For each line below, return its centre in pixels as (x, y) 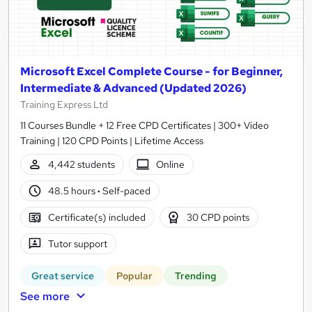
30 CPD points (218, 217)
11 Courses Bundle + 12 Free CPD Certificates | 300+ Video (145, 126)
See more (45, 297)
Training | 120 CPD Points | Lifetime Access (112, 141)
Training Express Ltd (64, 105)
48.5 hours (72, 190)
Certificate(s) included (96, 217)
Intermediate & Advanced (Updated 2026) (133, 88)
